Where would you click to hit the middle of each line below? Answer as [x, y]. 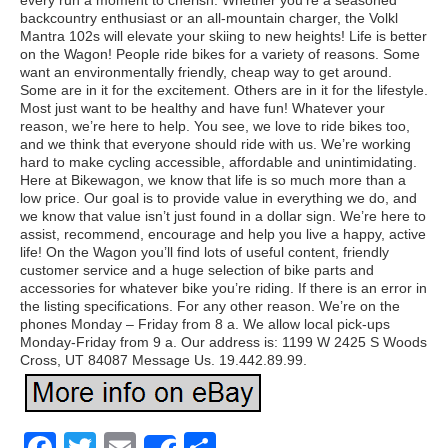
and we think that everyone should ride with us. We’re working [215, 144]
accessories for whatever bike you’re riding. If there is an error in [223, 288]
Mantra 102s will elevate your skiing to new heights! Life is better [223, 36]
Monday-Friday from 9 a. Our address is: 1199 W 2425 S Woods [223, 342]
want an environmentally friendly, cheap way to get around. [206, 72]
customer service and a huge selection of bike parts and [197, 270]
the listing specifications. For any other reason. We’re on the [210, 306]
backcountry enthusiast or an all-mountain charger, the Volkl [209, 18]
